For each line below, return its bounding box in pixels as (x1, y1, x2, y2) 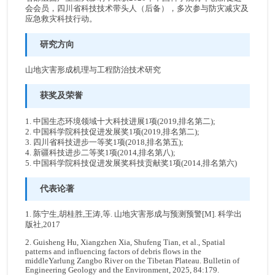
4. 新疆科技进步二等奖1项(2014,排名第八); (25, 148, 176, 157)
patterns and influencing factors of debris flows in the (25, 247, 202, 256)
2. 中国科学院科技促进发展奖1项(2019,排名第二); (25, 127, 200, 136)
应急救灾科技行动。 (25, 14, 98, 23)
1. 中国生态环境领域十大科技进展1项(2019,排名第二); (25, 117, 216, 126)
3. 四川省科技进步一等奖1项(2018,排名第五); (25, 137, 184, 147)
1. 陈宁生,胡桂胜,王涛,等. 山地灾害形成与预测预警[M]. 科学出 (25, 210, 242, 219)
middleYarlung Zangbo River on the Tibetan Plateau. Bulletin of (25, 256, 240, 265)
